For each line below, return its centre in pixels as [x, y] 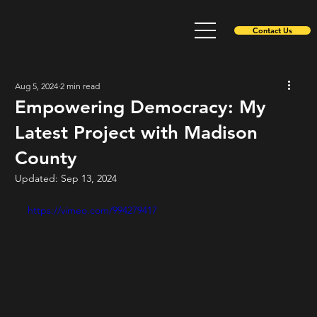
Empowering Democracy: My [140, 107]
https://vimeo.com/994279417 [92, 210]
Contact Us [272, 30]
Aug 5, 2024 [36, 86]
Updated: [38, 178]
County [46, 158]
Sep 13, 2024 [88, 178]
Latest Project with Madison [136, 132]
